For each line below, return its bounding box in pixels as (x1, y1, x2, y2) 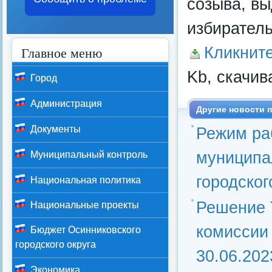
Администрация (28, 98, 102, 109)
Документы (28, 124, 81, 134)
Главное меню (21, 43, 102, 61)
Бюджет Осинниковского (28, 225, 141, 235)
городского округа (15, 239, 96, 250)
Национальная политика (28, 175, 141, 185)
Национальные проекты (28, 200, 139, 210)
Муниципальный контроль (28, 149, 148, 160)
